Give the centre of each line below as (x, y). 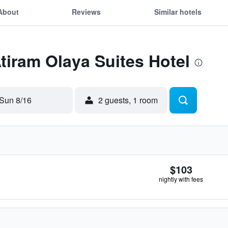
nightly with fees (181, 179)
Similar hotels (178, 11)
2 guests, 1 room (128, 100)
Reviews (87, 11)
